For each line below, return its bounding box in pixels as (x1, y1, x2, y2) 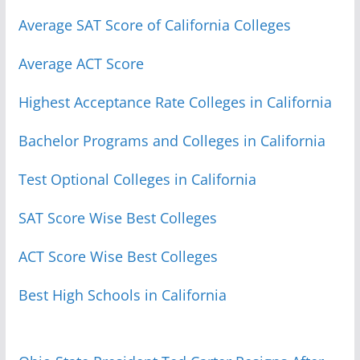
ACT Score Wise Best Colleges (18, 246, 218, 266)
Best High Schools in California (18, 284, 227, 305)
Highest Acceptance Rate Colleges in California (18, 92, 332, 112)
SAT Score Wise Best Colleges (18, 207, 217, 227)
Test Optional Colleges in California (18, 169, 256, 189)
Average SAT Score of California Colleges (18, 14, 291, 35)
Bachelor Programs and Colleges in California (18, 130, 325, 150)
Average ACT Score (18, 53, 144, 73)
